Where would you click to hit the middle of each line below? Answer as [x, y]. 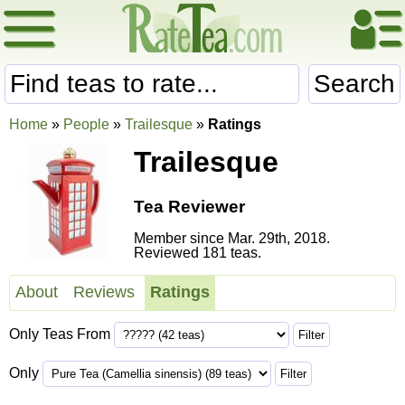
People [86, 124]
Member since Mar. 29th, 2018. [232, 239]
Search [354, 84]
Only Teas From [61, 334]
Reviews [104, 292]
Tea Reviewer [189, 207]
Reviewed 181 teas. [198, 253]
